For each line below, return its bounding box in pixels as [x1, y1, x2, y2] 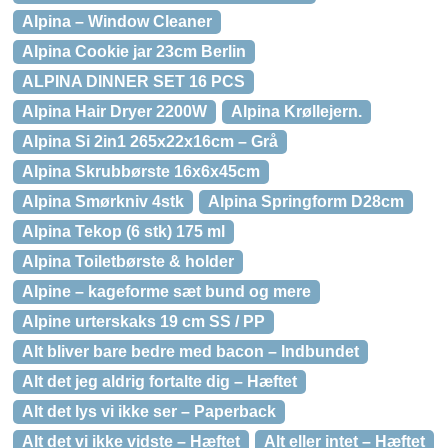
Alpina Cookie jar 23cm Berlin [22, 43, 246, 60]
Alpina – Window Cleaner [22, 13, 212, 30]
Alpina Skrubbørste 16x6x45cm [22, 163, 260, 180]
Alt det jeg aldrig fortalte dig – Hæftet [22, 373, 297, 390]
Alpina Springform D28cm [208, 193, 404, 210]
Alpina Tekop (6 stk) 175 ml [22, 223, 225, 240]
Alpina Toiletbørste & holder [22, 253, 234, 270]
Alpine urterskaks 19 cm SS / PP [22, 313, 265, 330]
